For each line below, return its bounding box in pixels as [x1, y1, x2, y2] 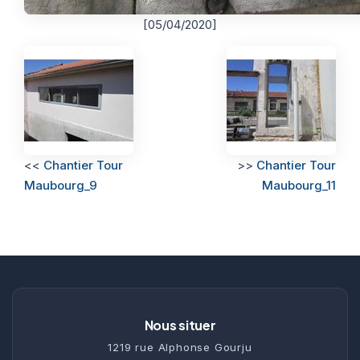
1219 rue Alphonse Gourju [108, 340, 252, 354]
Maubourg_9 [24, 177, 97, 193]
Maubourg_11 [262, 177, 336, 193]
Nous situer [144, 316, 216, 333]
